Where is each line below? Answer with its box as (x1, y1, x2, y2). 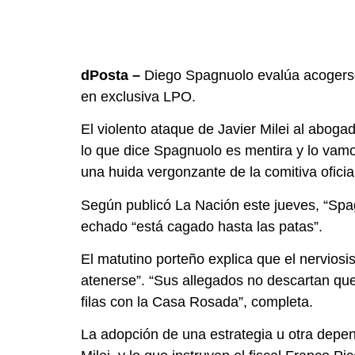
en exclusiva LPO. (81, 88, 196, 105)
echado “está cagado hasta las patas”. (81, 218, 323, 235)
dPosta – (81, 67, 140, 83)
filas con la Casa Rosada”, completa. (81, 293, 313, 310)
